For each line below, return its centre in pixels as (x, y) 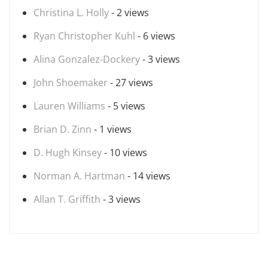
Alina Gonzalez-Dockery (87, 59)
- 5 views (125, 106)
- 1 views (112, 129)
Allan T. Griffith (67, 199)
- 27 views (130, 83)
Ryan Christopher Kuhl (84, 36)
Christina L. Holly (71, 13)
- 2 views (129, 13)
